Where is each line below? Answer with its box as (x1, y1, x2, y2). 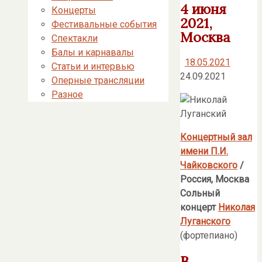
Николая (218, 201, 255, 213)
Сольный (180, 187, 220, 199)
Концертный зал (180, 131, 252, 143)
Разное (51, 89, 83, 100)
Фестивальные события (51, 19, 157, 30)
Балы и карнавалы (51, 47, 134, 58)
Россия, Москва (180, 173, 249, 185)
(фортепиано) (180, 229, 237, 241)
